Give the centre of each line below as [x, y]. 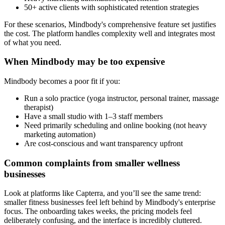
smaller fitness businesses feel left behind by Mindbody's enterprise [110, 202]
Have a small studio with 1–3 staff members [93, 117]
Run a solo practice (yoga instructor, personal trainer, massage [122, 98]
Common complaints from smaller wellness [92, 163]
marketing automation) [60, 135]
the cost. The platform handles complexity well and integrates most [109, 33]
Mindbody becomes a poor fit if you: [62, 81]
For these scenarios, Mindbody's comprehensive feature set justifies [110, 24]
